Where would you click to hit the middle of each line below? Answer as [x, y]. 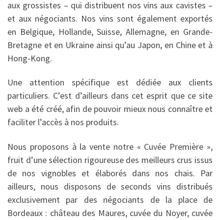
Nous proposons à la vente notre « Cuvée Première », [110, 146]
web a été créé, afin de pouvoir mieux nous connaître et [110, 109]
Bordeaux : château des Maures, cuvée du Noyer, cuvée [110, 213]
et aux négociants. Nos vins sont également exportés [110, 18]
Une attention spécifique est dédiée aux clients [110, 82]
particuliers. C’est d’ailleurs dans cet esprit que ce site [110, 96]
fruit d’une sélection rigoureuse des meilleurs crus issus [110, 160]
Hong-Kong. [30, 58]
